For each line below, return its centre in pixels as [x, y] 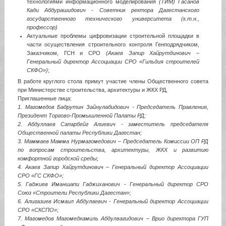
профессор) [42, 27]
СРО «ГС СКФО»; [40, 175]
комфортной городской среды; [58, 158]
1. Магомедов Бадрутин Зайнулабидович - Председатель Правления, [113, 107]
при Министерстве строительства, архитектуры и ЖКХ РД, [92, 90]
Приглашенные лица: [44, 98]
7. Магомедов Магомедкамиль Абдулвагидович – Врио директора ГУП [113, 218]
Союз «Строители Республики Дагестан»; [74, 192]
